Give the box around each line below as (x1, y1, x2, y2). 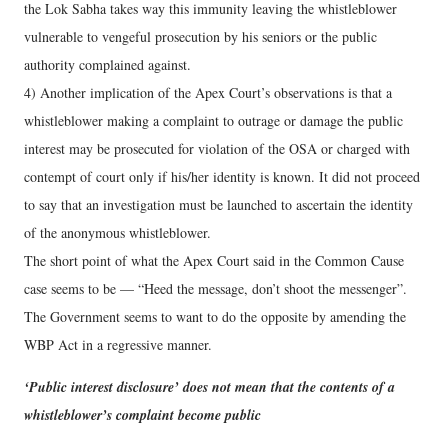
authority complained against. (24, 55, 191, 74)
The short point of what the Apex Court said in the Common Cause (24, 251, 404, 270)
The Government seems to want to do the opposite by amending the (24, 307, 406, 326)
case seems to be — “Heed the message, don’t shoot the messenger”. (24, 279, 407, 298)
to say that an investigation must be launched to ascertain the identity (24, 195, 413, 214)
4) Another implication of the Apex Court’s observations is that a (24, 83, 392, 102)
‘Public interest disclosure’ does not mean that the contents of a (24, 377, 395, 397)
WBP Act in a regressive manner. (24, 335, 212, 354)
